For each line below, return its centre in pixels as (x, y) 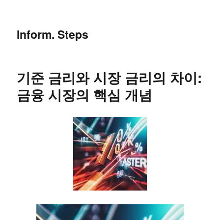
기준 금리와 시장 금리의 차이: (110, 77)
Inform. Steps (53, 34)
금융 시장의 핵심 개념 (85, 95)
